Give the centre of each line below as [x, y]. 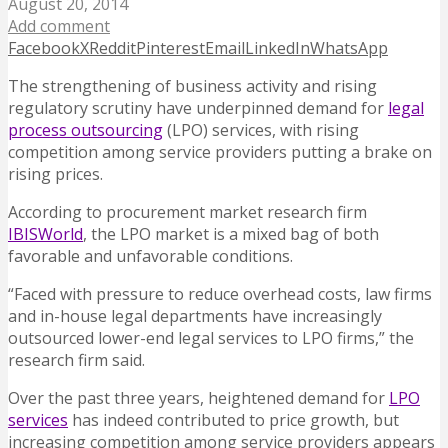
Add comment [59, 26]
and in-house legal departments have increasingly [195, 316]
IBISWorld [45, 234]
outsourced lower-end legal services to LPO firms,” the [211, 338]
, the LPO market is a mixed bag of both [231, 234]
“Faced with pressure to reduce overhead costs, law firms [220, 294]
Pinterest [170, 48]
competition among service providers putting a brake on [220, 152]
